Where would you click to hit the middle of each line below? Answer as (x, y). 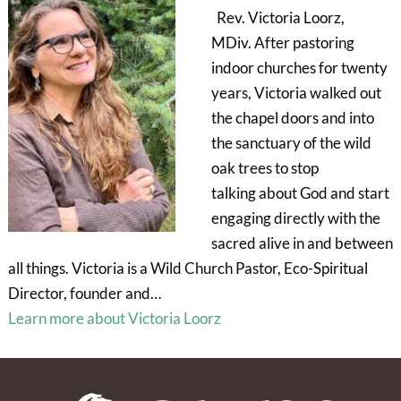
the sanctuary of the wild (291, 143)
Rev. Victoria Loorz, (277, 18)
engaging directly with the (295, 218)
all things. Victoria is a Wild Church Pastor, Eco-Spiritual (188, 269)
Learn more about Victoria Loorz (114, 319)
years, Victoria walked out (296, 93)
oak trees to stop (264, 168)
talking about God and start (300, 193)
